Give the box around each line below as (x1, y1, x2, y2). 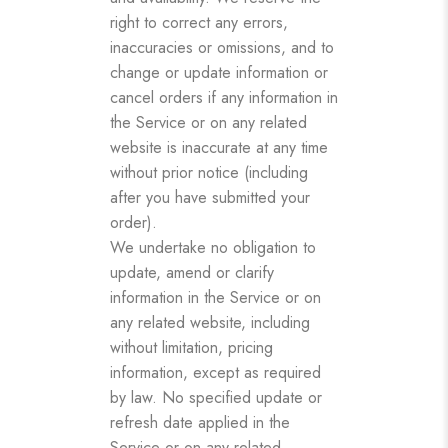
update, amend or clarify (110, 260, 274, 284)
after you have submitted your (110, 185, 310, 209)
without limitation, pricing (110, 335, 273, 359)
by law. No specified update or (110, 385, 322, 409)
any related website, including (110, 310, 310, 334)
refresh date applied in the (110, 410, 290, 434)
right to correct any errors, (110, 10, 288, 34)
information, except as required (110, 360, 321, 384)
